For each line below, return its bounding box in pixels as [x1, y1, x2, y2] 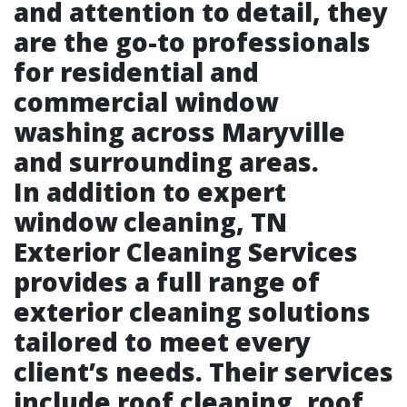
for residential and [14, 55, 259, 89]
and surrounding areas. [14, 144, 319, 179]
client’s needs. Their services [14, 354, 393, 389]
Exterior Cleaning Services [14, 234, 358, 269]
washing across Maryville [14, 114, 345, 149]
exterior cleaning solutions [14, 294, 371, 329]
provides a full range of [14, 264, 320, 299]
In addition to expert [14, 174, 286, 209]
